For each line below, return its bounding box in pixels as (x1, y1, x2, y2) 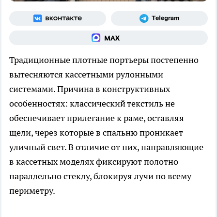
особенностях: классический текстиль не (9, 98, 175, 109)
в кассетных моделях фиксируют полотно (9, 156, 178, 168)
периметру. (9, 185, 55, 197)
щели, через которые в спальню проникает (9, 127, 183, 139)
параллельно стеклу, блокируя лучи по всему (9, 170, 191, 182)
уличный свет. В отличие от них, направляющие (9, 141, 203, 153)
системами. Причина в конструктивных (9, 83, 170, 95)
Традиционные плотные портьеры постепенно (9, 54, 199, 66)
